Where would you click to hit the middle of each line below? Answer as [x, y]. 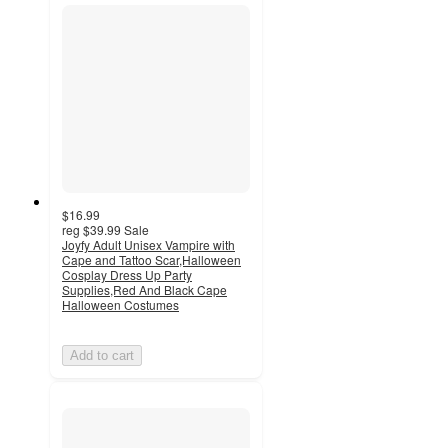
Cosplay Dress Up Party [127, 274]
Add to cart [102, 355]
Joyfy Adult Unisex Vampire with [148, 244]
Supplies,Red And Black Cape [144, 289]
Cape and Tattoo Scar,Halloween [151, 259]
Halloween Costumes [120, 304]
